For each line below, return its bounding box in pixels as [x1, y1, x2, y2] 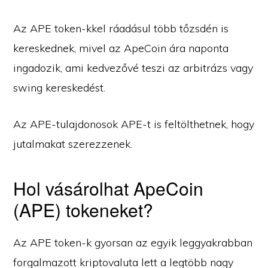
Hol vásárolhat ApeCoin [13, 175, 204, 201]
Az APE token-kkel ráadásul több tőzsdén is [13, 22, 229, 35]
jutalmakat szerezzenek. [13, 137, 133, 151]
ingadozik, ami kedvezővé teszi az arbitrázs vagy [13, 61, 254, 75]
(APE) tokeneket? [13, 197, 154, 223]
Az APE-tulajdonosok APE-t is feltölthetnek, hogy [13, 117, 255, 131]
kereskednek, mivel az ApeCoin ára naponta [13, 41, 229, 55]
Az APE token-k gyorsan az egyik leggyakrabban [13, 236, 253, 249]
